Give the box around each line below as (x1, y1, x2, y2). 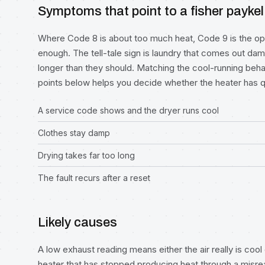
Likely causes (38, 215, 117, 230)
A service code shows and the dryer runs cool (38, 105, 219, 115)
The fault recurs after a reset (38, 173, 150, 183)
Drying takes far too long (38, 150, 135, 160)
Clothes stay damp (38, 128, 110, 138)
